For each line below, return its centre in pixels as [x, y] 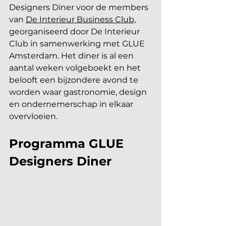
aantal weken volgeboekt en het [76, 68]
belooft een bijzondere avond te [75, 80]
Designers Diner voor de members [80, 7]
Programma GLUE [68, 144]
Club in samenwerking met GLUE [78, 44]
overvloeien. [33, 116]
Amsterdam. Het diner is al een [72, 56]
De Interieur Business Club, [81, 19]
